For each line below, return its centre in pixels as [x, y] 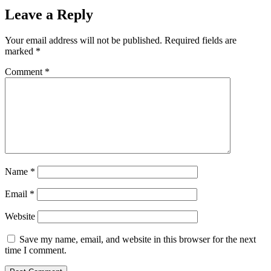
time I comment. [36, 250]
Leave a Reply [49, 15]
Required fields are [201, 40]
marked [20, 51]
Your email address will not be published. [83, 40]
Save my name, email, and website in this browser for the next [138, 239]
